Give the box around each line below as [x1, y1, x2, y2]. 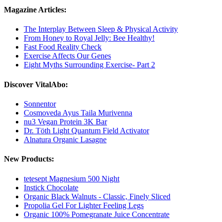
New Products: [4, 155, 54, 164]
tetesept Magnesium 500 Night [24, 174, 119, 183]
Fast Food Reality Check [24, 43, 102, 52]
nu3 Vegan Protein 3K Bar [24, 117, 107, 126]
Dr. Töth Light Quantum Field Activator [24, 126, 149, 135]
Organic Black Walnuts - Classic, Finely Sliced [24, 192, 170, 201]
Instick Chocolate [24, 183, 78, 192]
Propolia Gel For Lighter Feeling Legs [24, 201, 144, 210]
